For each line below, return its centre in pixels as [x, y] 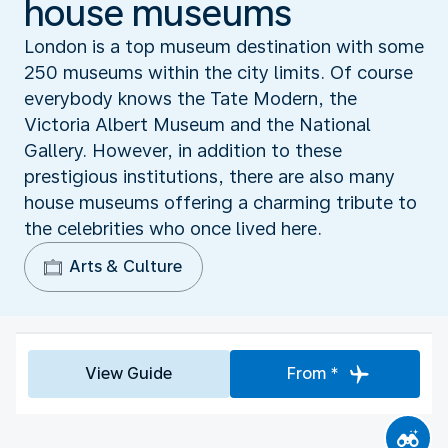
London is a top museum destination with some [224, 46]
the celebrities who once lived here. [173, 228]
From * [312, 373]
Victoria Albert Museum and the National [197, 124]
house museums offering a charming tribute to [220, 202]
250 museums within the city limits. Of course [218, 72]
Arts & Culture [125, 266]
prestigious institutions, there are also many [209, 176]
